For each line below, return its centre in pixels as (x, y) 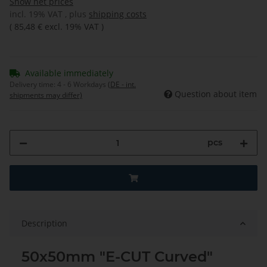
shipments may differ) (46, 95)
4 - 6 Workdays (83, 85)
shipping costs (118, 14)
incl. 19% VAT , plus (49, 14)
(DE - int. (122, 85)
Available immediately (69, 73)
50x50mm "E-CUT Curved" (117, 257)
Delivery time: (33, 85)
